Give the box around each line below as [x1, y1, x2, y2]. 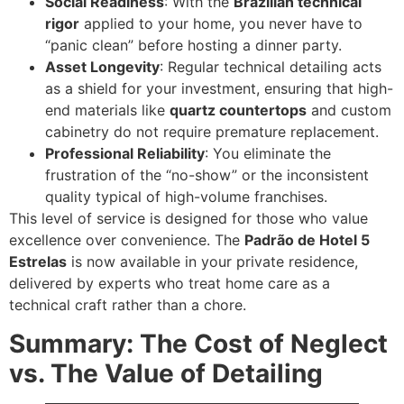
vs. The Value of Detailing [9, 357, 323, 389]
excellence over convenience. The [9, 231, 244, 250]
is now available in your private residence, [67, 252, 358, 271]
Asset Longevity [45, 58, 160, 77]
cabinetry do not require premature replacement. [45, 123, 379, 142]
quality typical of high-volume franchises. [45, 188, 327, 207]
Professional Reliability [45, 144, 205, 163]
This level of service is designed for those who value [9, 209, 368, 228]
